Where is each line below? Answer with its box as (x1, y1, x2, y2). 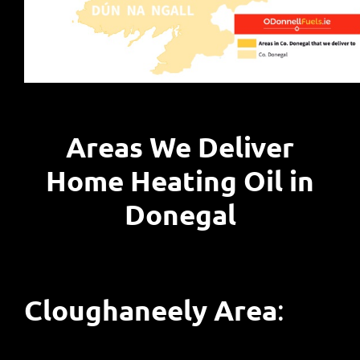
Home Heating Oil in (46, 162, 314, 198)
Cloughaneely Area (23, 292, 277, 327)
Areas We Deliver (66, 129, 294, 164)
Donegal (124, 196, 236, 231)
